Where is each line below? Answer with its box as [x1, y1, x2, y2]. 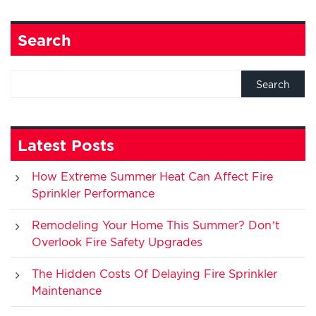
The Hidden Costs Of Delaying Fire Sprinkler [32, 267, 277, 280]
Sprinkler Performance [32, 186, 154, 200]
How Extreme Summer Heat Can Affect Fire [32, 169, 273, 183]
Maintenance [32, 284, 102, 297]
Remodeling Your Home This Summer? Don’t [32, 218, 279, 231]
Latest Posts [18, 135, 114, 154]
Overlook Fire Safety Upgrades [32, 235, 202, 248]
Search [18, 30, 71, 49]
